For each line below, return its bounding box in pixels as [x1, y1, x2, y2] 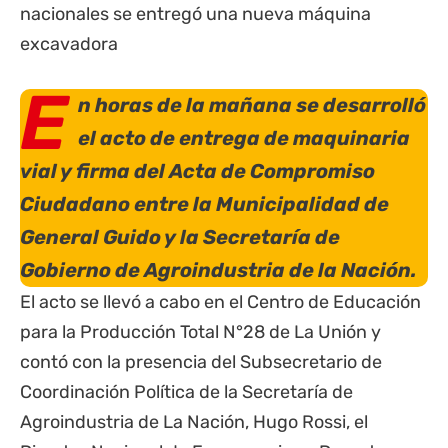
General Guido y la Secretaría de [20, 225, 340, 249]
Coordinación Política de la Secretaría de [20, 381, 353, 403]
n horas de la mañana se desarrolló [78, 93, 426, 117]
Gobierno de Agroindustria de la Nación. [20, 258, 417, 282]
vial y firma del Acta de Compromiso [20, 159, 375, 183]
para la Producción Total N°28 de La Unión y [20, 321, 381, 343]
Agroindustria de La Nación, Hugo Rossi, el [20, 411, 368, 433]
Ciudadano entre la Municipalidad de [20, 192, 389, 216]
